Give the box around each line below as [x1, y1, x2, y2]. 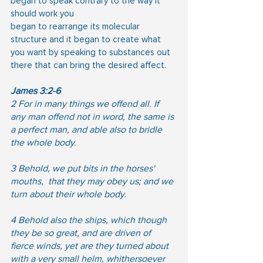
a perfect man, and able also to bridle [11, 123, 164, 136]
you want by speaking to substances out [11, 46, 173, 58]
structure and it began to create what [11, 33, 163, 45]
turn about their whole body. [11, 188, 126, 200]
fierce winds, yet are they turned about [11, 240, 171, 252]
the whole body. [11, 136, 76, 149]
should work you [11, 8, 74, 19]
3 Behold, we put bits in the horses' [11, 162, 157, 174]
